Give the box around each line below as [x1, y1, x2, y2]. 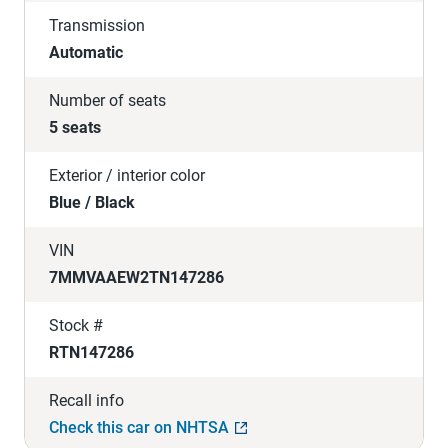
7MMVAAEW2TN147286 [49, 267, 224, 287]
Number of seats [49, 90, 166, 110]
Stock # [49, 315, 103, 335]
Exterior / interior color [49, 165, 205, 185]
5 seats [49, 117, 101, 137]
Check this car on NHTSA [49, 417, 229, 437]
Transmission [49, 15, 145, 35]
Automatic [49, 42, 123, 62]
